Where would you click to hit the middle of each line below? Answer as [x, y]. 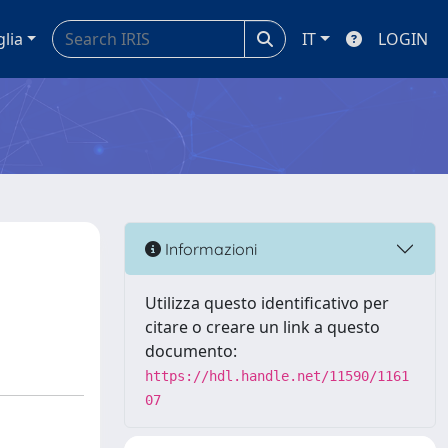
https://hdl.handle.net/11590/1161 [277, 376]
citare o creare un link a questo [262, 327]
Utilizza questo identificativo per [267, 303]
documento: [191, 351]
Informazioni [209, 248]
